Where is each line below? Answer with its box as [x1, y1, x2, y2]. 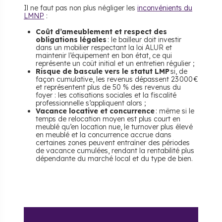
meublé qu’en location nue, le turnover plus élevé [36, 122, 193, 132]
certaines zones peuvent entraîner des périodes [36, 138, 190, 148]
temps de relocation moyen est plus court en [36, 114, 180, 124]
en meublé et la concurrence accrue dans [36, 130, 171, 140]
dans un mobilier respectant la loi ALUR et [36, 43, 172, 53]
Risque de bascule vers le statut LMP [36, 67, 169, 76]
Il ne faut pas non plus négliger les [24, 3, 137, 13]
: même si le [155, 107, 194, 116]
